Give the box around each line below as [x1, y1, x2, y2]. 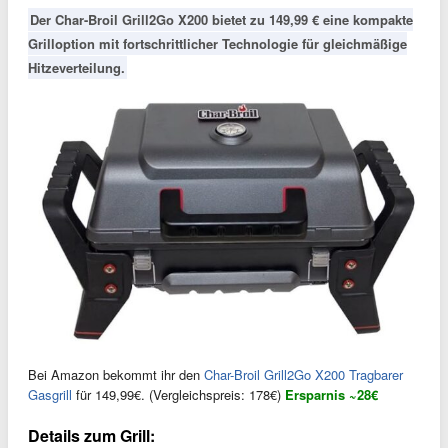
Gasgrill [28, 385, 72, 405]
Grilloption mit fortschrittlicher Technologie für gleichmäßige [28, 34, 407, 53]
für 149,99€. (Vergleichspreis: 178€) [72, 385, 285, 405]
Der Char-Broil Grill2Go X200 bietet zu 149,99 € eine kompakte [30, 10, 413, 29]
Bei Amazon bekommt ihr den [28, 365, 204, 385]
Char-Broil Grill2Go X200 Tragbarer [204, 365, 403, 385]
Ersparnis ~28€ [285, 385, 378, 405]
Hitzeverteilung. [28, 58, 125, 77]
